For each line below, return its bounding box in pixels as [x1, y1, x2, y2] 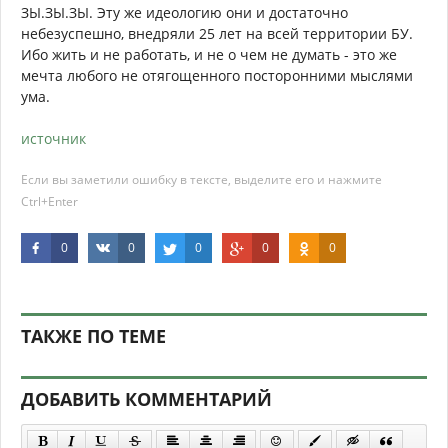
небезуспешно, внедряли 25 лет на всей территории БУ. [21, 24, 413, 44]
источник [21, 129, 86, 149]
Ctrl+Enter [21, 193, 78, 211]
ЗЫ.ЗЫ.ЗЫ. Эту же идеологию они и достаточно [21, 3, 348, 23]
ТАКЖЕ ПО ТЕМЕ [21, 324, 166, 349]
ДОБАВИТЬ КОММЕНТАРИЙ [21, 387, 272, 412]
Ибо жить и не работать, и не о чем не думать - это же [21, 45, 397, 65]
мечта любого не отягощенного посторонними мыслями [21, 66, 413, 86]
